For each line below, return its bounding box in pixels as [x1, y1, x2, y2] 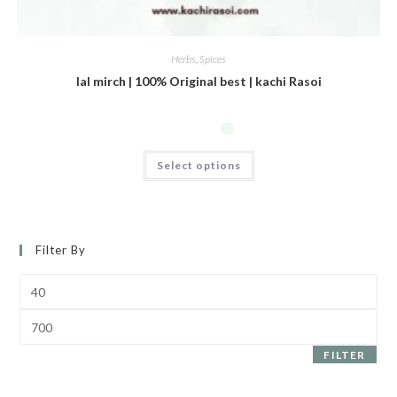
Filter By [35, 243, 87, 258]
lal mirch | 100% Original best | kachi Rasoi [75, 74, 322, 90]
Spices [199, 52, 226, 66]
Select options [156, 158, 241, 172]
